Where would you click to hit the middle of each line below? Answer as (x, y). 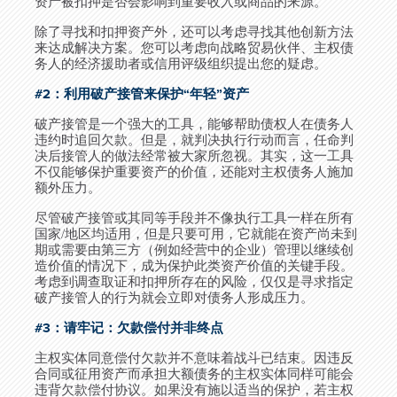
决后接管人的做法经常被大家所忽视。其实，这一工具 (194, 156)
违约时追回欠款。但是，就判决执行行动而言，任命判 (194, 140)
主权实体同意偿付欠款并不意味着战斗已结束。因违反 (194, 358)
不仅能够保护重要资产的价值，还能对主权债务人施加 (194, 172)
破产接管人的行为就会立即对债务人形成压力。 (174, 298)
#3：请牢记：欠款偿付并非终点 (129, 328)
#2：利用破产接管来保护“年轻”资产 (142, 94)
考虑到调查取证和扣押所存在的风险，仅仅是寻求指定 (194, 282)
